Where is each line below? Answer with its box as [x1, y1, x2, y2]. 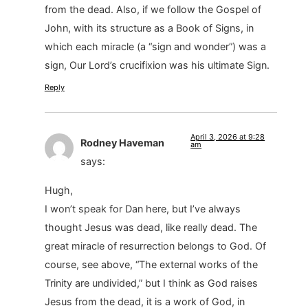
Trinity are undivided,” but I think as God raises [44, 276, 258, 289]
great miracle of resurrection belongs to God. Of [44, 239, 266, 252]
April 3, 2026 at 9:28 [190, 132, 265, 142]
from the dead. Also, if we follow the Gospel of [44, 3, 261, 16]
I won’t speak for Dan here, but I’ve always [44, 202, 241, 214]
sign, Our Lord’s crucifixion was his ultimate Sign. [44, 59, 269, 71]
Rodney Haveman [80, 137, 164, 149]
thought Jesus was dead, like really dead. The [44, 221, 257, 233]
